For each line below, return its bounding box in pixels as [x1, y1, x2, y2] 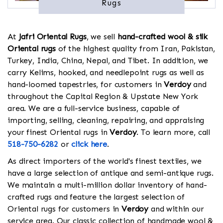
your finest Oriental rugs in [7, 127, 110, 137]
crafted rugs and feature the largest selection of [7, 192, 185, 202]
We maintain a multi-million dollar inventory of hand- [7, 180, 207, 190]
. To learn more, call [136, 127, 211, 137]
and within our [148, 204, 204, 214]
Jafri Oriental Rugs [18, 32, 87, 42]
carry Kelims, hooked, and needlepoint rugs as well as [7, 68, 204, 78]
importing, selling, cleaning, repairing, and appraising [7, 115, 205, 125]
